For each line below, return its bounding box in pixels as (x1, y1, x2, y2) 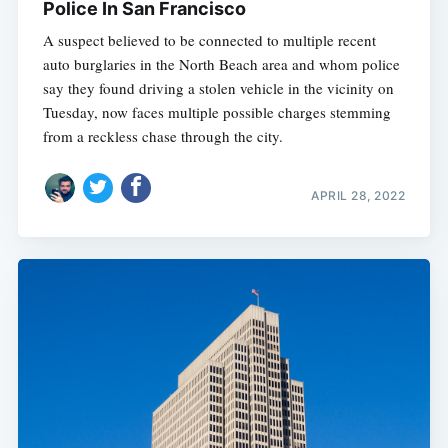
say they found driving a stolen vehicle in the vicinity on (42, 78, 394, 99)
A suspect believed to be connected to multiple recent (42, 30, 376, 51)
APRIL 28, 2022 (311, 187, 406, 203)
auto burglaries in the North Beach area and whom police (42, 54, 400, 75)
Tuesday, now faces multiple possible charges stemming (42, 102, 391, 123)
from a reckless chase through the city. (42, 126, 283, 147)
